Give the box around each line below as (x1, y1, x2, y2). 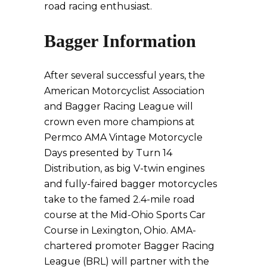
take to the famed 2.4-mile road (44, 193, 195, 205)
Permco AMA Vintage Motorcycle (44, 131, 203, 143)
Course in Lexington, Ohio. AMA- (44, 224, 196, 236)
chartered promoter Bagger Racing (44, 240, 215, 252)
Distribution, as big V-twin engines (44, 162, 204, 174)
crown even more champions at (44, 116, 195, 128)
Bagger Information (44, 30, 196, 51)
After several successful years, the (44, 69, 205, 81)
